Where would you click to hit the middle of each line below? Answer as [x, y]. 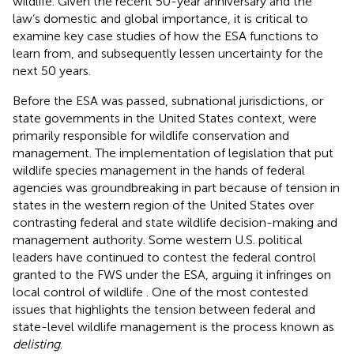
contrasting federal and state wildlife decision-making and [175, 222]
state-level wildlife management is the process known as [173, 326]
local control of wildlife [79, 292]
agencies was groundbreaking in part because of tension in [176, 187]
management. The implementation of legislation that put [173, 153]
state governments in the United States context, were [165, 118]
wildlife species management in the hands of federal [159, 170]
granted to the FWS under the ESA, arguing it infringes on [172, 274]
